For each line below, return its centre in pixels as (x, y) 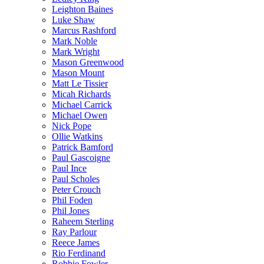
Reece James (76, 242)
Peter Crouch (76, 189)
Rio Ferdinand (79, 253)
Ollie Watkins (77, 136)
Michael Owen (80, 115)
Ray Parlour (74, 232)
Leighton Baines (82, 9)
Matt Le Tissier (80, 83)
